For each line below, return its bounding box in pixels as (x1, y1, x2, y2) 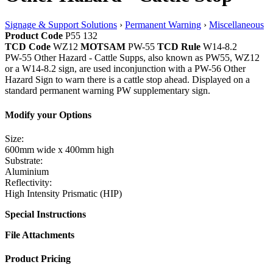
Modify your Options (5, 109, 91, 120)
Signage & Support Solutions (5, 19, 117, 30)
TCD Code (5, 41, 51, 52)
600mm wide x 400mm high (5, 144, 114, 155)
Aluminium (5, 166, 49, 177)
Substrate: (5, 155, 43, 166)
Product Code (5, 30, 63, 41)
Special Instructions (5, 208, 86, 219)
